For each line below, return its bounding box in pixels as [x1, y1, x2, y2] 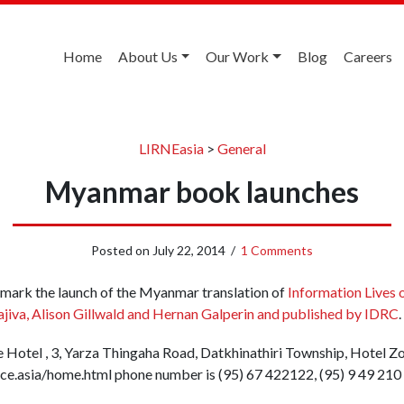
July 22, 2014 [152, 242, 225, 258]
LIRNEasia [138, 139, 204, 157]
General [216, 139, 266, 157]
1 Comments [241, 242, 313, 258]
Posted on [91, 242, 152, 258]
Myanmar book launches [45, 173, 359, 209]
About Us [117, 48, 178, 65]
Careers [344, 48, 392, 65]
